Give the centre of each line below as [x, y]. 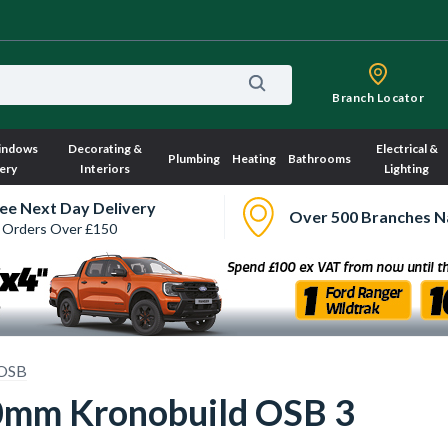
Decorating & [105, 148]
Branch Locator [378, 97]
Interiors [105, 168]
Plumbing [193, 158]
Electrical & [406, 148]
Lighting [407, 168]
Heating [253, 158]
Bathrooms [319, 158]
